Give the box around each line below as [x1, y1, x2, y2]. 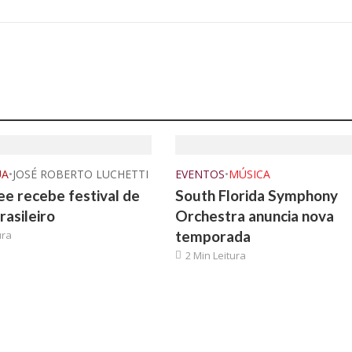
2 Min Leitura [185, 248, 246, 262]
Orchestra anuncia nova [174, 207, 334, 225]
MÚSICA [228, 167, 270, 181]
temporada [174, 227, 251, 245]
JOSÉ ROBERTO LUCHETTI [13, 167, 149, 181]
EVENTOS [174, 167, 225, 181]
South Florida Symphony [174, 186, 338, 204]
